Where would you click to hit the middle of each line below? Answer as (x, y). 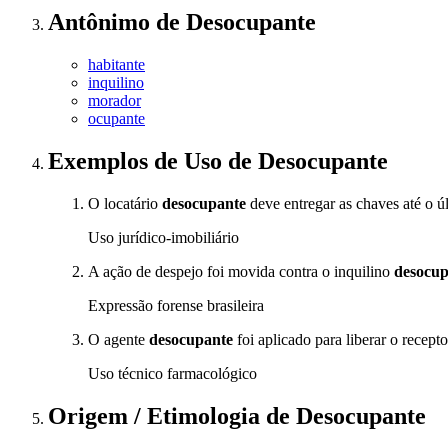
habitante (116, 65)
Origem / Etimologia (157, 415)
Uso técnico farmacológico (172, 374)
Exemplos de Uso (138, 161)
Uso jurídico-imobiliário (163, 238)
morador (114, 101)
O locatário (125, 204)
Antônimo (102, 22)
